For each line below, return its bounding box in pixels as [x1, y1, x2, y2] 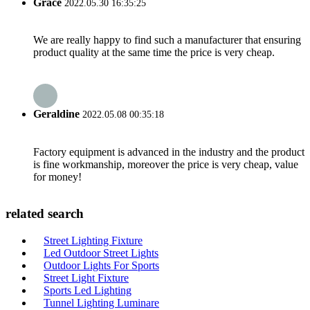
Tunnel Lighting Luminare [44, 297, 159, 309]
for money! [33, 170, 82, 183]
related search [6, 206, 84, 221]
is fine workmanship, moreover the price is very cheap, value [33, 158, 298, 170]
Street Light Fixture [44, 272, 129, 284]
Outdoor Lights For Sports [44, 259, 159, 271]
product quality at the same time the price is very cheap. [33, 46, 275, 59]
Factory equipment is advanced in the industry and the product [33, 145, 304, 158]
